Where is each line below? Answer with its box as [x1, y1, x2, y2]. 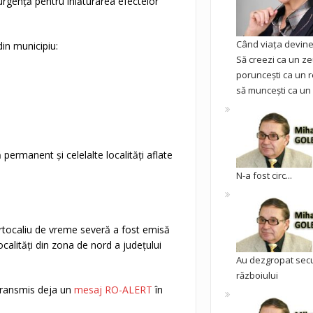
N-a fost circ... [235, 168, 292, 182]
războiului [235, 269, 278, 282]
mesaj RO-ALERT [73, 283, 152, 297]
